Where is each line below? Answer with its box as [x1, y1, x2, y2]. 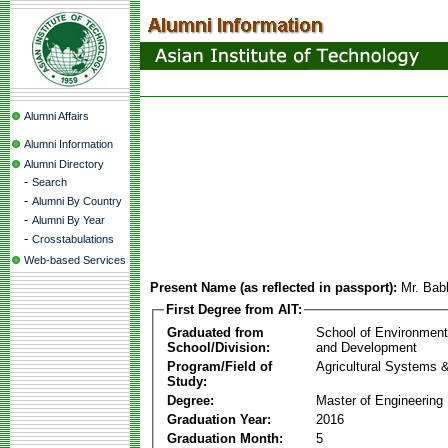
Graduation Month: [167, 430, 283, 446]
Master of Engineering [316, 392, 443, 408]
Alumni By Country [32, 195, 122, 207]
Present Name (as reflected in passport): [150, 280, 397, 295]
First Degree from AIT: [166, 302, 302, 317]
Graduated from [167, 324, 264, 340]
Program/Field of [167, 358, 272, 374]
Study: [167, 373, 207, 389]
